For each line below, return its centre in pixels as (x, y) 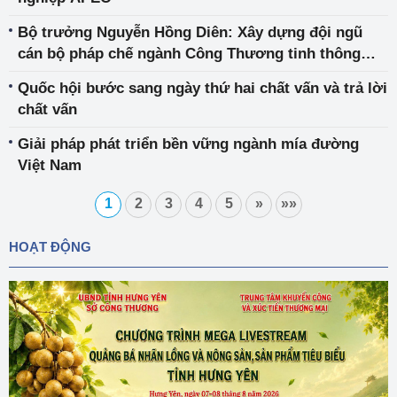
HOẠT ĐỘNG (50, 247)
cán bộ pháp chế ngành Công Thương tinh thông (189, 54)
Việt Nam (50, 166)
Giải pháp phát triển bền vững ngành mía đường (188, 144)
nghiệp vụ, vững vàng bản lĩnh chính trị (156, 75)
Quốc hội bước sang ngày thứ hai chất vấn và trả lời (202, 89)
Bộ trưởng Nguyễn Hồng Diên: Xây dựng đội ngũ (190, 33)
